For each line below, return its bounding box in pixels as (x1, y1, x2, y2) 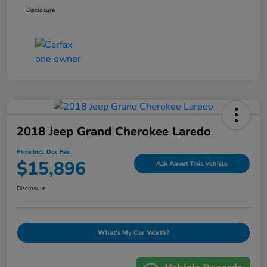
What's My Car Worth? (98, 228, 169, 238)
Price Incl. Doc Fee (17, 148, 69, 157)
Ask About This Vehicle (156, 159, 228, 168)
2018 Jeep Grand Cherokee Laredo (17, 123, 211, 140)
